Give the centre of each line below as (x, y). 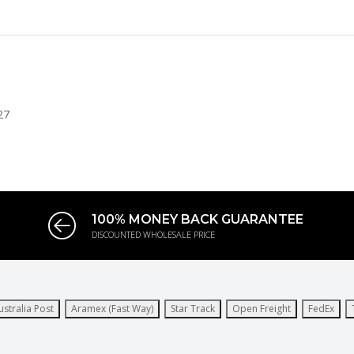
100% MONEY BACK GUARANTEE (198, 219)
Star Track (193, 309)
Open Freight (262, 309)
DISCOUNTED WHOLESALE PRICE (153, 234)
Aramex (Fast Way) (112, 309)
